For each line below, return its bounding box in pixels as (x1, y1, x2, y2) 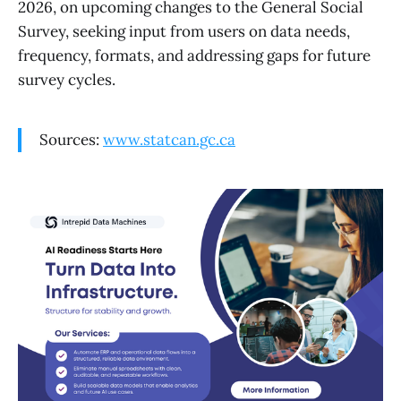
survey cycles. (18, 69, 115, 90)
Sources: (39, 130, 103, 150)
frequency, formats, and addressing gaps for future (18, 45, 371, 65)
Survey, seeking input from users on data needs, (18, 21, 350, 41)
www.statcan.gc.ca (103, 130, 235, 150)
